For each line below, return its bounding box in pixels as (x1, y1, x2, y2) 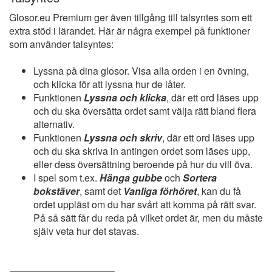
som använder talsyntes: (9, 37, 114, 52)
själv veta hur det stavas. (33, 224, 139, 239)
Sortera (183, 171, 217, 185)
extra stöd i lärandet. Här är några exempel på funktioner (9, 24, 250, 38)
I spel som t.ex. (33, 171, 97, 185)
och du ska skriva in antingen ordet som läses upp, (33, 144, 250, 158)
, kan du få (197, 184, 241, 199)
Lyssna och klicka (84, 90, 166, 105)
